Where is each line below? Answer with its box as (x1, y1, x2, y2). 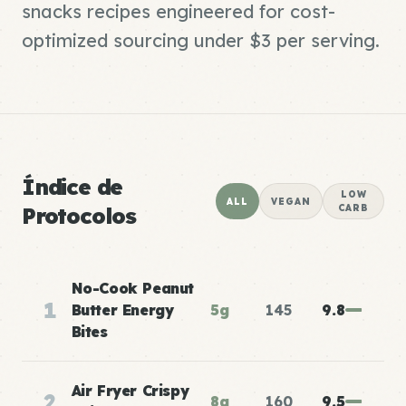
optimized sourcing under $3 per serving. (22, 29, 380, 52)
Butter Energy (71, 301, 174, 319)
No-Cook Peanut (71, 279, 195, 297)
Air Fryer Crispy (71, 382, 189, 400)
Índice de (22, 173, 123, 200)
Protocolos (22, 202, 137, 229)
